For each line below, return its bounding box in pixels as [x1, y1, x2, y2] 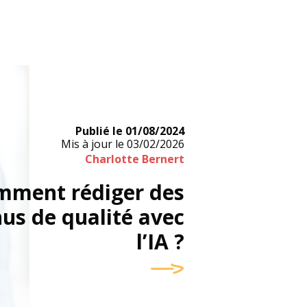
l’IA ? [136, 228, 184, 256]
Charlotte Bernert [84, 151, 184, 167]
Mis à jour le [60, 136, 124, 151]
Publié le [75, 123, 123, 138]
